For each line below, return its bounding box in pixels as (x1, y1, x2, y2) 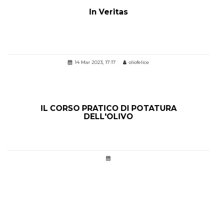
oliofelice (129, 59, 149, 65)
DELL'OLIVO (84, 111, 133, 121)
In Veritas (89, 7, 128, 17)
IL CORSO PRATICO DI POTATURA (40, 103, 177, 113)
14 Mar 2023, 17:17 (75, 59, 116, 65)
